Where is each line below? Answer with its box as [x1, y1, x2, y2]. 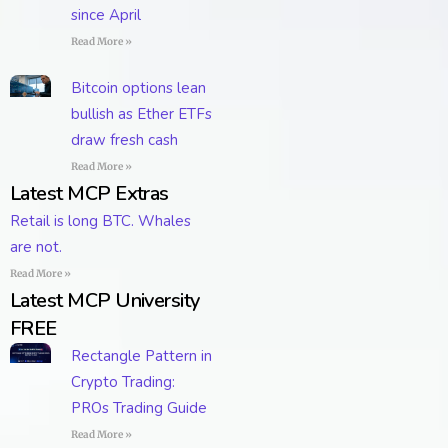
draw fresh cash [70, 129, 178, 150]
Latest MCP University [10, 286, 200, 314]
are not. [10, 236, 62, 257]
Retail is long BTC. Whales [10, 210, 191, 231]
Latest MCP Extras [10, 179, 169, 207]
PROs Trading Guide [70, 397, 207, 418]
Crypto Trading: [70, 371, 175, 392]
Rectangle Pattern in [70, 345, 212, 366]
